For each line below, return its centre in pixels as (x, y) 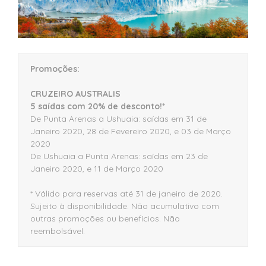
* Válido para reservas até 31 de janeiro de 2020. (126, 194)
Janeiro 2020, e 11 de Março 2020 (97, 169)
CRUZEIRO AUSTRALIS (75, 94)
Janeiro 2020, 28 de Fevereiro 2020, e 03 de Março (131, 132)
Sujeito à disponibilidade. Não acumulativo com (125, 206)
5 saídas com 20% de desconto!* (98, 107)
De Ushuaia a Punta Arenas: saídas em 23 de (119, 156)
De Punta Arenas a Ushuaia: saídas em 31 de (118, 119)
